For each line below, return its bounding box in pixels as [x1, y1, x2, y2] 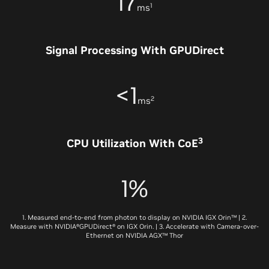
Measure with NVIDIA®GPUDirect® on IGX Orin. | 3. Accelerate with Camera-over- [10, 222, 259, 231]
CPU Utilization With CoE [66, 136, 198, 151]
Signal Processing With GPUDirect [45, 43, 224, 58]
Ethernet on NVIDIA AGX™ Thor [86, 231, 183, 240]
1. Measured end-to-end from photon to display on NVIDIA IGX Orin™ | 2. [22, 213, 247, 222]
